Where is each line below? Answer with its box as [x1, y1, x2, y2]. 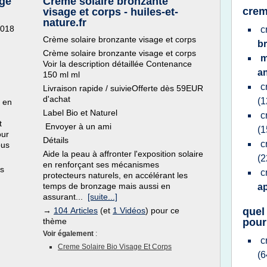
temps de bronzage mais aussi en [43, 181, 170, 191]
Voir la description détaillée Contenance [43, 59, 192, 69]
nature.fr [43, 17, 86, 29]
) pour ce [145, 206, 179, 215]
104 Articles [54, 206, 98, 215]
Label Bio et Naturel [43, 108, 117, 117]
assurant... [43, 192, 88, 201]
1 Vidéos [113, 206, 145, 215]
